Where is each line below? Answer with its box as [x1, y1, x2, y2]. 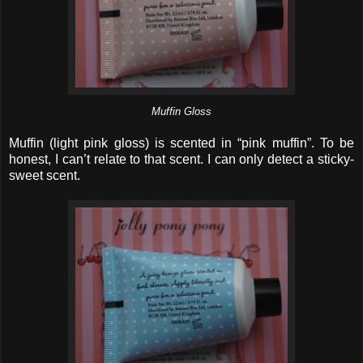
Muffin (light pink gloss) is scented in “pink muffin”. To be [9, 135, 354, 150]
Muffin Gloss [152, 105, 211, 117]
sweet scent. [9, 168, 80, 182]
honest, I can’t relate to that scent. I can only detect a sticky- [9, 152, 354, 166]
